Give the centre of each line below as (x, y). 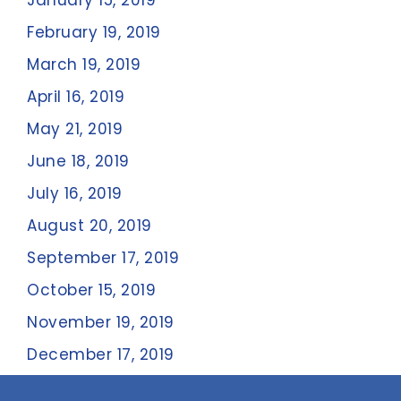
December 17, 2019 (101, 354)
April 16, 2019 (76, 97)
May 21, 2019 (75, 129)
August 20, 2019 (90, 226)
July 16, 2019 (75, 193)
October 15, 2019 (91, 290)
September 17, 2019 (103, 258)
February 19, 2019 (94, 32)
